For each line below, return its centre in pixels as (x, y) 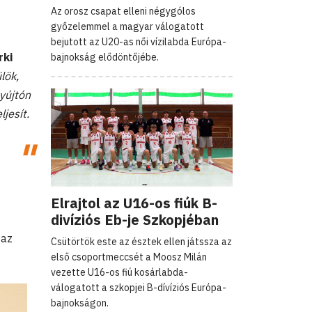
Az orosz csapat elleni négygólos (123, 11)
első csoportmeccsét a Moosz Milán (129, 257)
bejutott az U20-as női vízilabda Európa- (139, 41)
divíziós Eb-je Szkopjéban (135, 219)
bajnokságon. (80, 303)
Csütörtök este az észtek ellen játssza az (141, 241)
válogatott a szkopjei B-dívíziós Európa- (139, 287)
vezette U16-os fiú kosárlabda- (119, 272)
